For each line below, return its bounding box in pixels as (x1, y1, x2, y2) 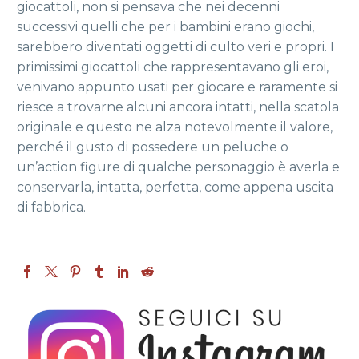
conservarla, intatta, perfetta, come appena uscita (17, 179, 333, 195)
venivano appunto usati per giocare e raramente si (17, 79, 337, 95)
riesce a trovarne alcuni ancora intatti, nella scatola (17, 99, 339, 115)
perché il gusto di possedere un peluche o (17, 139, 288, 155)
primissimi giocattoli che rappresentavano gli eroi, (17, 58, 329, 75)
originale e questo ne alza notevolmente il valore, (17, 119, 333, 135)
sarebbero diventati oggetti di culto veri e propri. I (17, 38, 334, 54)
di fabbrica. (17, 199, 86, 215)
